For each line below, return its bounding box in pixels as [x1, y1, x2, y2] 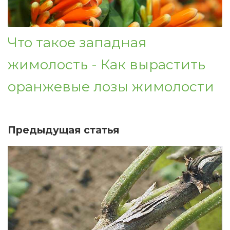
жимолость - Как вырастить [8, 56, 205, 73]
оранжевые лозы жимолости [8, 78, 214, 95]
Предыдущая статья [8, 124, 120, 137]
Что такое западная [8, 34, 147, 51]
